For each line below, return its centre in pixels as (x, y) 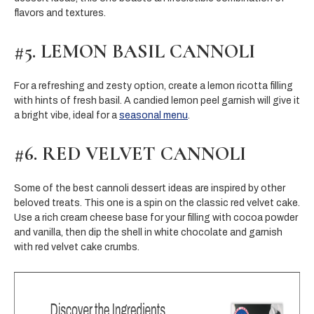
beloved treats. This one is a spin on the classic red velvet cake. (157, 203)
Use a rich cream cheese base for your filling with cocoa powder (156, 217)
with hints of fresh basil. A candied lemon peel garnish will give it (157, 100)
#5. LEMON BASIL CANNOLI (135, 51)
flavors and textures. (60, 13)
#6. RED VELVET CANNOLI (130, 153)
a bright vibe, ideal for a (67, 115)
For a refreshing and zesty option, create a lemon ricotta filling (153, 86)
